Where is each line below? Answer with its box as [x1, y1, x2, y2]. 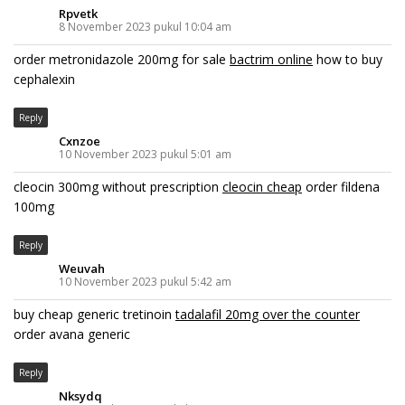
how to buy [313, 50, 382, 68]
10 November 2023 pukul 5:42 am [59, 273, 231, 289]
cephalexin [14, 70, 75, 88]
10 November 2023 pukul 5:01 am [59, 146, 231, 162]
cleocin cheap [222, 177, 302, 195]
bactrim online [230, 50, 313, 68]
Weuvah [59, 259, 105, 277]
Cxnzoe [59, 132, 100, 149]
